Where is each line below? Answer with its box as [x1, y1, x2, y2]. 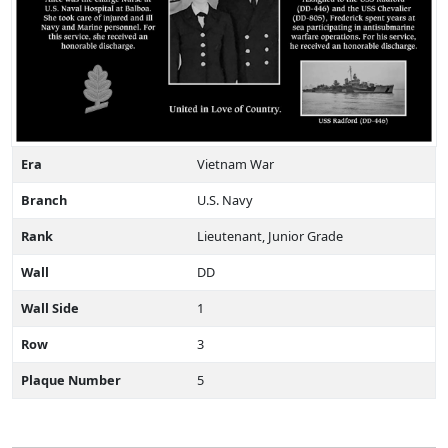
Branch [21, 191, 67, 210]
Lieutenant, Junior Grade [197, 227, 343, 246]
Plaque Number [21, 371, 121, 390]
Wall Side [21, 299, 79, 318]
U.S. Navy [197, 191, 253, 210]
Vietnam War [197, 155, 274, 174]
